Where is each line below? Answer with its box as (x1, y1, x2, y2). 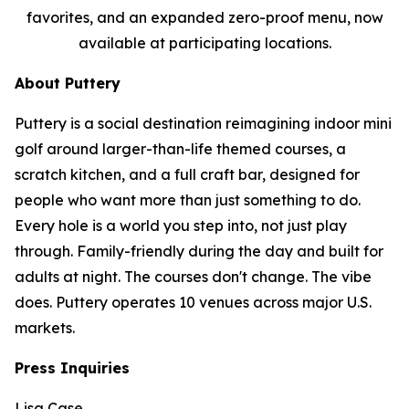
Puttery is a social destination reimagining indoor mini (15, 114, 392, 133)
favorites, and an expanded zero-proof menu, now (26, 8, 383, 27)
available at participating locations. (78, 34, 331, 53)
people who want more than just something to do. (15, 191, 361, 210)
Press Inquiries (15, 359, 130, 378)
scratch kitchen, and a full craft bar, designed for (15, 165, 360, 184)
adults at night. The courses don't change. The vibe (15, 267, 372, 287)
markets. (15, 319, 75, 338)
